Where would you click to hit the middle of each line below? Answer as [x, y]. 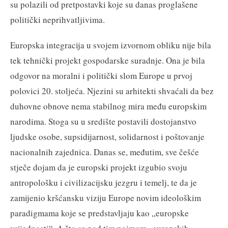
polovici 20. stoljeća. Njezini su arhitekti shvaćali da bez [112, 91]
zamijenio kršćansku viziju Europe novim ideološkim [106, 197]
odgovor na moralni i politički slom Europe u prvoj [101, 75]
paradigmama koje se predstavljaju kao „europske [99, 213]
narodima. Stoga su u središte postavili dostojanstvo [103, 121]
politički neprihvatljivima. [58, 19]
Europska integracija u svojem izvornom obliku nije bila [111, 45]
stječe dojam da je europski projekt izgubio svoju [99, 167]
